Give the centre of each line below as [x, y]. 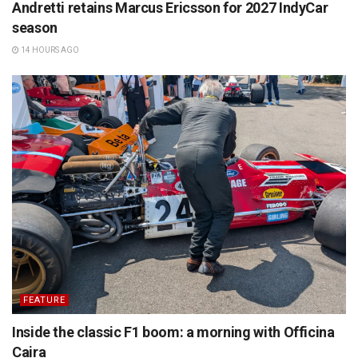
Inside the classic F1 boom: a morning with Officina [173, 332]
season [35, 27]
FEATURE [44, 300]
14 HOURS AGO [49, 50]
